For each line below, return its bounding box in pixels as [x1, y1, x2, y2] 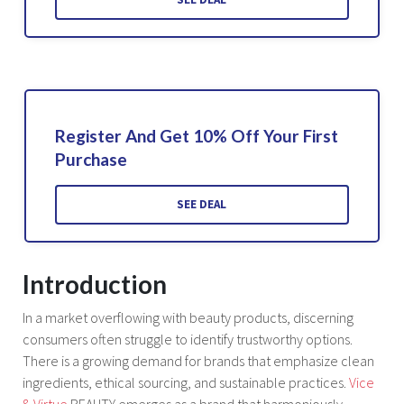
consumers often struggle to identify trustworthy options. [23, 329, 353, 348]
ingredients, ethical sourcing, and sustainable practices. [23, 372, 349, 391]
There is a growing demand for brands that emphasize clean [23, 351, 374, 370]
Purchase [54, 148, 127, 170]
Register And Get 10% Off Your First [54, 124, 338, 146]
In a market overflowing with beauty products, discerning [23, 308, 353, 326]
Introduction [23, 268, 167, 299]
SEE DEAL [177, 196, 227, 212]
